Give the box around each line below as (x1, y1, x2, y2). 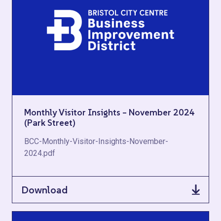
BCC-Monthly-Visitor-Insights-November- (24, 137, 168, 146)
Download (21, 183, 68, 196)
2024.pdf (24, 148, 55, 158)
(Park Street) (24, 117, 75, 128)
